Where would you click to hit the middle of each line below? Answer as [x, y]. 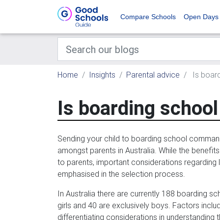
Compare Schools [148, 17]
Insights [102, 75]
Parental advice [153, 75]
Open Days [201, 17]
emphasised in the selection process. [121, 174]
